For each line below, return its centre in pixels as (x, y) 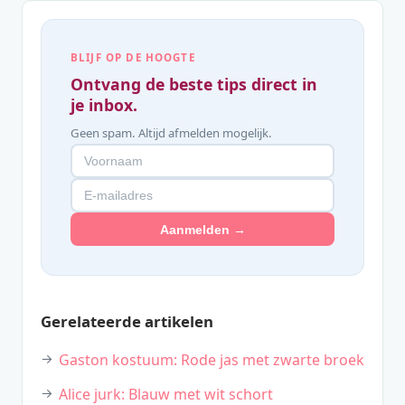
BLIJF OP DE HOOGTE (133, 57)
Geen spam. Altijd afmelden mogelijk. (171, 133)
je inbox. (104, 105)
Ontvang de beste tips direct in (194, 84)
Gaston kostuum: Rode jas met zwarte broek (212, 360)
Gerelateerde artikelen (127, 322)
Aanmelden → (202, 229)
